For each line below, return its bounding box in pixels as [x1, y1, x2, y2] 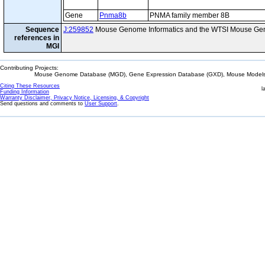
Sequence [25, 25, 59, 34]
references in [14, 34, 59, 42]
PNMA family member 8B [150, 11, 230, 20]
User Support [85, 101, 117, 106]
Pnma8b [99, 11, 127, 20]
